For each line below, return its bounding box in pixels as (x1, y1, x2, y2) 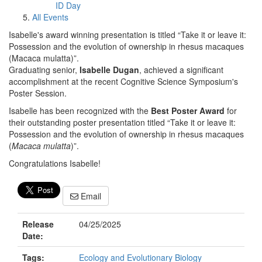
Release (22, 218, 54, 230)
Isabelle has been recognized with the (9, 105, 151, 116)
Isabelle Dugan (80, 64, 139, 75)
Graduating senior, (9, 64, 80, 75)
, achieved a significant (139, 64, 223, 75)
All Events (32, 11, 68, 23)
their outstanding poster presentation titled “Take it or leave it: (9, 116, 236, 128)
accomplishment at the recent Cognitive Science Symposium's (9, 75, 238, 87)
